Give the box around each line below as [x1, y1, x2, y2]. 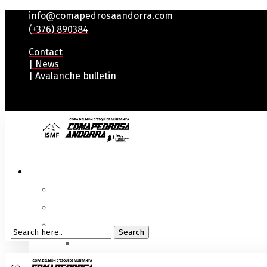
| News [29, 58, 59, 70]
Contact [29, 46, 63, 58]
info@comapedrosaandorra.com [29, 10, 173, 21]
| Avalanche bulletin [29, 70, 116, 82]
